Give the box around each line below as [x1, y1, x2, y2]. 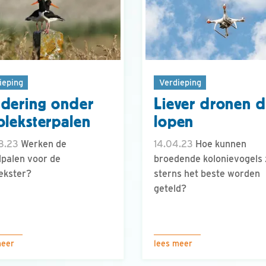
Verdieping [159, 77, 201, 87]
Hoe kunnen [193, 138, 246, 150]
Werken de [18, 138, 66, 150]
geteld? [154, 183, 186, 195]
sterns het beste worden [154, 168, 260, 180]
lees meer [154, 239, 192, 248]
